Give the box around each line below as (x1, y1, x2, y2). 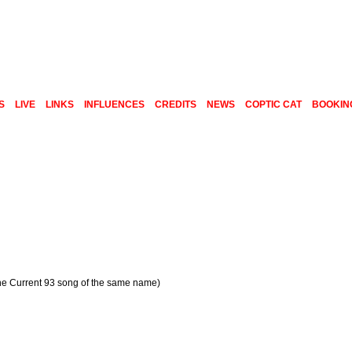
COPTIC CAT (245, 99, 302, 110)
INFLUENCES (84, 99, 145, 110)
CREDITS (155, 99, 197, 110)
